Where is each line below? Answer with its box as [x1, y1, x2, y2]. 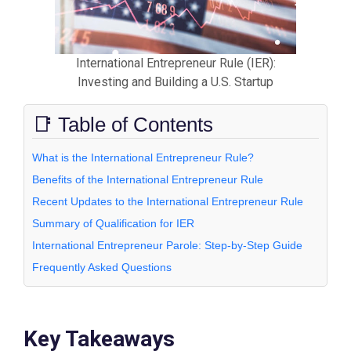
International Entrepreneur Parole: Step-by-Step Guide [32, 239, 302, 252]
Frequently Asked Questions [32, 261, 172, 274]
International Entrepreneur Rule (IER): [75, 56, 276, 71]
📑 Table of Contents [32, 113, 213, 137]
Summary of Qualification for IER [32, 217, 194, 230]
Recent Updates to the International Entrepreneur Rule [32, 195, 303, 208]
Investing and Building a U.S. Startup [78, 74, 273, 90]
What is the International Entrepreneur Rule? [32, 151, 254, 165]
